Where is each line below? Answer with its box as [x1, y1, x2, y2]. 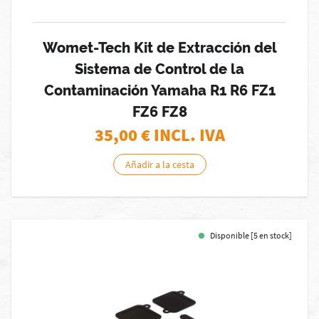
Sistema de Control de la [75, 61, 244, 78]
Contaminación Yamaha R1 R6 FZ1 [43, 82, 276, 99]
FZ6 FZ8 [132, 103, 187, 120]
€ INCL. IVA [140, 124, 225, 146]
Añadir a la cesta [125, 158, 194, 171]
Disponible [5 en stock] [210, 230, 292, 241]
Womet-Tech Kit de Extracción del [42, 39, 277, 56]
